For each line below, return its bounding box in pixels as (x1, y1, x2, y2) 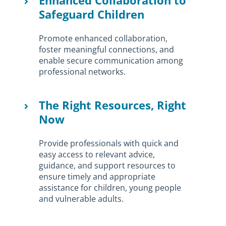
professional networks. (39, 66, 126, 78)
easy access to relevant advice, (39, 149, 155, 160)
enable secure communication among (39, 55, 184, 67)
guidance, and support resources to (39, 160, 176, 172)
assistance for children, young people (39, 182, 182, 194)
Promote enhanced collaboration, (39, 33, 168, 44)
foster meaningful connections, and (39, 44, 175, 55)
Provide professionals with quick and (39, 138, 179, 149)
